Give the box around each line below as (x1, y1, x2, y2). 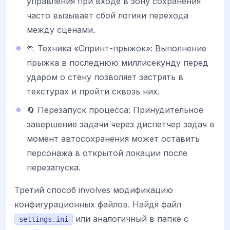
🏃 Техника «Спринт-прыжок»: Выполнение (27, 43, 206, 53)
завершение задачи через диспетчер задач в (27, 119, 215, 129)
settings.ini (19, 215, 68, 223)
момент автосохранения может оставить (27, 133, 200, 144)
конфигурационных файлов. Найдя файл (14, 199, 181, 209)
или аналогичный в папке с (73, 213, 188, 224)
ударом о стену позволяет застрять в (27, 71, 183, 82)
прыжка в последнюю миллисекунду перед (27, 57, 208, 68)
